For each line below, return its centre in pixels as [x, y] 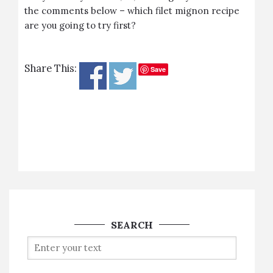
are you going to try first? [80, 25]
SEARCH [132, 225]
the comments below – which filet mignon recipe [132, 11]
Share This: [51, 68]
